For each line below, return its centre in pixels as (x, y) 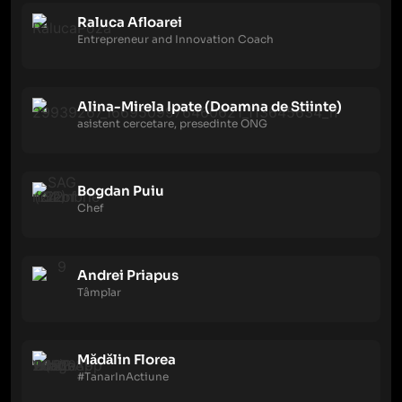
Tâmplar (99, 292)
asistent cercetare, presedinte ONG (172, 123)
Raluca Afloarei (130, 22)
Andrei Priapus (128, 275)
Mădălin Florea (127, 359)
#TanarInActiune (123, 376)
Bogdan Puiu (121, 191)
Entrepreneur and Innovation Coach (175, 39)
